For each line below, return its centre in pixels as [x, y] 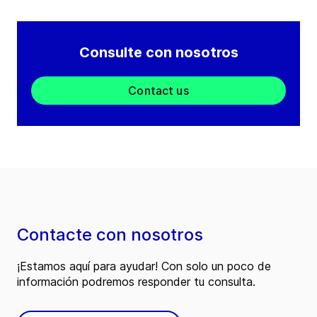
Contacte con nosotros [110, 235]
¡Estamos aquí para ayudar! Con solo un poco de [144, 266]
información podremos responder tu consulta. [136, 282]
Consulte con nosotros [158, 53]
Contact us [158, 91]
